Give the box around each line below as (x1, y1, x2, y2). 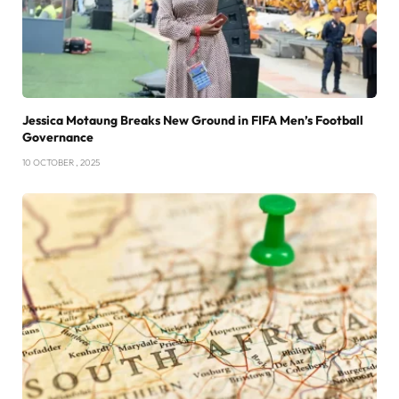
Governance (22, 128, 94, 145)
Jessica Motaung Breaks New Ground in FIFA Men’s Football (22, 111, 363, 128)
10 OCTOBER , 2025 (22, 156, 100, 168)
